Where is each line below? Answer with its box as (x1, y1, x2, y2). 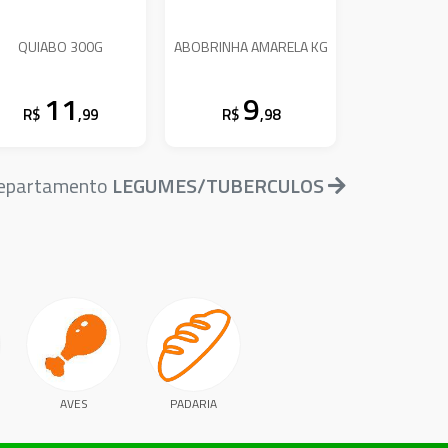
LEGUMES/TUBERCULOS (112, 170, 324, 202)
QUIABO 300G (18, 35, 104, 57)
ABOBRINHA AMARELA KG (173, 35, 328, 57)
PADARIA (169, 394, 217, 414)
